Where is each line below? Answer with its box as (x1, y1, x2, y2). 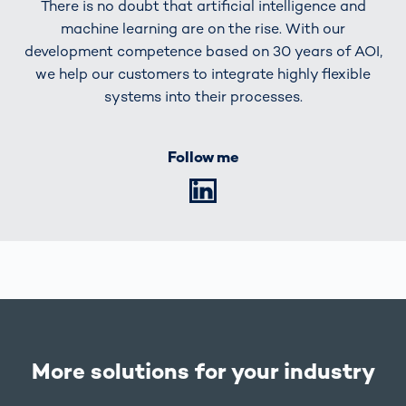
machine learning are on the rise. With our (61, 18, 345, 38)
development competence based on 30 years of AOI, (24, 41, 382, 61)
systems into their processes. (103, 86, 303, 106)
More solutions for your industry (31, 357, 375, 386)
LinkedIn (246, 182, 297, 198)
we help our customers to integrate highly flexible (35, 63, 371, 83)
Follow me (167, 148, 239, 168)
